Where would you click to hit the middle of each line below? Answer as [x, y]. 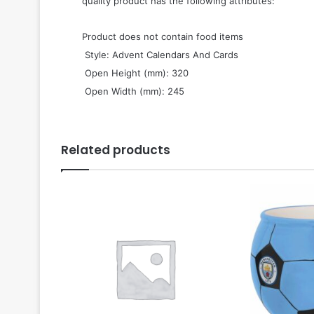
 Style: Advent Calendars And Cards [160, 54]
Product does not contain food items [163, 36]
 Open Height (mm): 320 [135, 73]
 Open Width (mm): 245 [133, 91]
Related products [116, 150]
